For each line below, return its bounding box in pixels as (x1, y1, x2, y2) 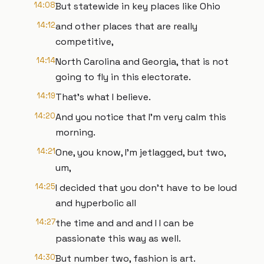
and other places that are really (55, 20, 197, 32)
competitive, (55, 35, 114, 48)
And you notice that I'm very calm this (55, 111, 226, 123)
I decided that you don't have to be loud (55, 181, 237, 194)
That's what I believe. (55, 91, 151, 103)
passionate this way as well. (55, 232, 181, 245)
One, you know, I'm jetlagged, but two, (55, 146, 226, 159)
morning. (55, 126, 95, 138)
